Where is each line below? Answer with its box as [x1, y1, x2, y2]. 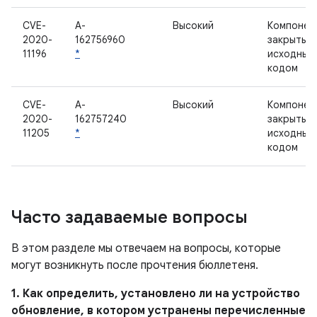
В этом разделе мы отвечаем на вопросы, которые [11, 241, 281, 255]
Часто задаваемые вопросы [11, 207, 248, 228]
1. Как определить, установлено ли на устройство [11, 287, 300, 301]
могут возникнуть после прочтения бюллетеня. [11, 258, 258, 272]
